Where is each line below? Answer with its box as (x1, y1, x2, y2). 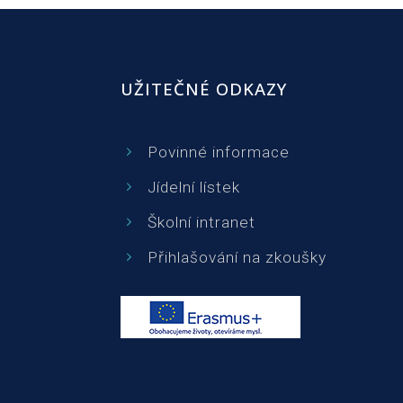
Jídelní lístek (148, 177, 240, 196)
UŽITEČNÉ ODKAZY (121, 77, 287, 100)
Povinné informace (148, 142, 290, 161)
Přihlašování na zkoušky (148, 247, 327, 266)
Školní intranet (148, 212, 255, 231)
